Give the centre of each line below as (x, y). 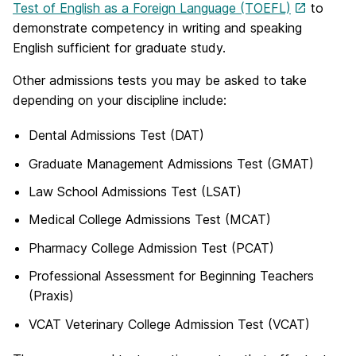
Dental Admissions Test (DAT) (116, 135)
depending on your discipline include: (120, 101)
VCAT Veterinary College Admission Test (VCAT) (169, 324)
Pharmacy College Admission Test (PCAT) (151, 248)
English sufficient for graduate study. (119, 48)
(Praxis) (51, 296)
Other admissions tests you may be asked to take (160, 81)
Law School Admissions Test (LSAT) (135, 192)
